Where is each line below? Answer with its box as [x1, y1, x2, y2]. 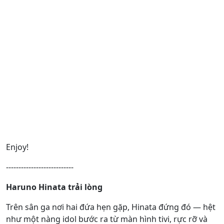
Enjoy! [6, 141, 28, 152]
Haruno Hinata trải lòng [6, 181, 102, 192]
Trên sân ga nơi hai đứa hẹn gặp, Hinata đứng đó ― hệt [6, 201, 215, 212]
